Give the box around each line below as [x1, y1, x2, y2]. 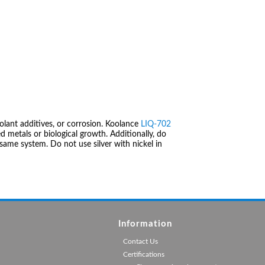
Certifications [122, 250, 164, 258]
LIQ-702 [141, 119, 171, 128]
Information [118, 219, 172, 228]
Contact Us [122, 237, 158, 245]
